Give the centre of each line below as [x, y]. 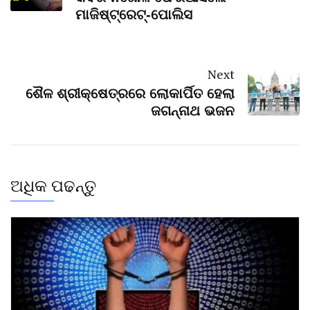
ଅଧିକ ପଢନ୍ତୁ [53, 186]
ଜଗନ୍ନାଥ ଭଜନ [193, 111]
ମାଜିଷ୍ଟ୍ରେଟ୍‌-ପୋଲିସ [134, 15]
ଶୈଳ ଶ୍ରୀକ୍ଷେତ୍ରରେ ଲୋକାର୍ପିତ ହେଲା [130, 94]
